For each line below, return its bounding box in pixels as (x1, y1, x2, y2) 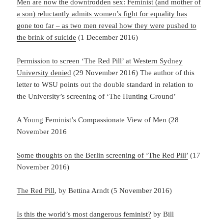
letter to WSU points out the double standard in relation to (17, 80, 194, 88)
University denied (17, 68, 72, 77)
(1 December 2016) (76, 33, 138, 41)
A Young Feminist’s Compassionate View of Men (17, 115, 167, 124)
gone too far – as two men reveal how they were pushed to (17, 21, 197, 29)
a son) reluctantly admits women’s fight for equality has (17, 9, 188, 18)
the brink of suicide (17, 33, 77, 41)
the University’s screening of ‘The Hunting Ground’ (17, 92, 176, 100)
